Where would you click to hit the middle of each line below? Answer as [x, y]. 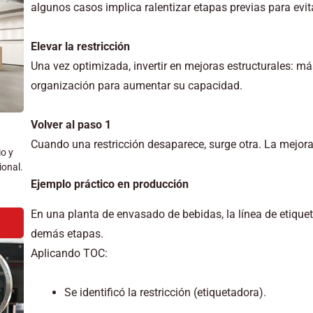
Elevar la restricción [80, 46]
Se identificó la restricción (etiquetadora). [165, 292]
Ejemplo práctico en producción [109, 184]
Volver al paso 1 [71, 124]
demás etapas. [67, 233]
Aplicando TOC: [69, 253]
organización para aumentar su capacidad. [136, 85]
